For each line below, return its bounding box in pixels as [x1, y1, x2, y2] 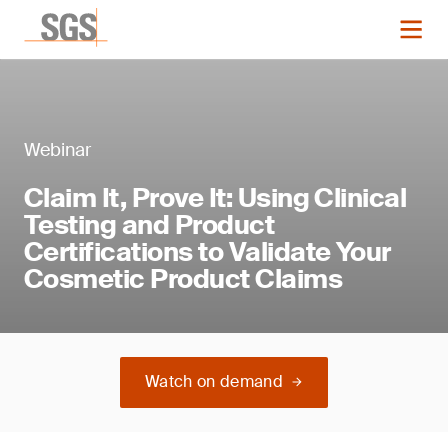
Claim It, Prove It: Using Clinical [24, 181, 407, 215]
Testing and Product [24, 208, 275, 242]
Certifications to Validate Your [24, 235, 391, 269]
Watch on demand [145, 371, 283, 392]
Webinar [24, 138, 91, 162]
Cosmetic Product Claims [24, 262, 343, 296]
